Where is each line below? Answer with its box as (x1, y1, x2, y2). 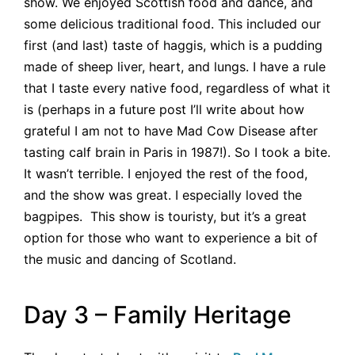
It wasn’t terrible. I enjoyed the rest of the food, (24, 166, 307, 182)
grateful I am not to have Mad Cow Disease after (24, 123, 318, 139)
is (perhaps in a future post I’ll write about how (24, 101, 304, 118)
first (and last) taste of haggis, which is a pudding (24, 37, 323, 54)
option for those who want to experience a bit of (24, 230, 318, 246)
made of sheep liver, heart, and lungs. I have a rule (24, 59, 326, 75)
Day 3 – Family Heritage (24, 300, 292, 329)
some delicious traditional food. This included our (24, 16, 321, 32)
